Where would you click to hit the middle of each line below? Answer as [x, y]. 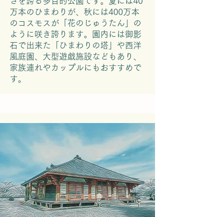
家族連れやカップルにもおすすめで [76, 68]
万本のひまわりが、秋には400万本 [75, 12]
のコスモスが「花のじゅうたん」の [76, 23]
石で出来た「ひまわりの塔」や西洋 [76, 45]
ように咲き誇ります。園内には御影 [76, 34]
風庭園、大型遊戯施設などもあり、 [76, 56]
